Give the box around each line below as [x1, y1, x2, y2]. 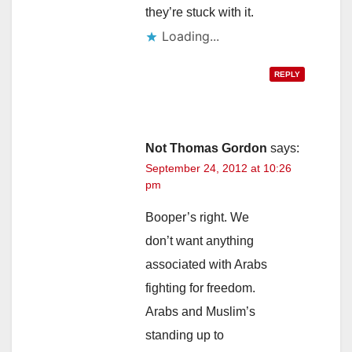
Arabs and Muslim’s [145, 305, 255, 319]
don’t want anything [145, 234, 254, 248]
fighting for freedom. [145, 281, 255, 295]
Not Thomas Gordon [145, 141, 267, 156]
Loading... [162, 28, 219, 45]
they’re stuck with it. [145, 5, 254, 20]
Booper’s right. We [145, 211, 249, 225]
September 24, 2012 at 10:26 [145, 162, 291, 175]
